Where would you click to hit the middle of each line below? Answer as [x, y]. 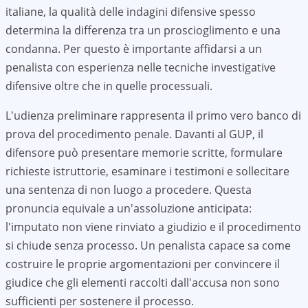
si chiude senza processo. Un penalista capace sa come [148, 245]
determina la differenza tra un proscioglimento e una [143, 30]
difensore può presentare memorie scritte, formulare [144, 153]
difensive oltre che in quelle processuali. [109, 86]
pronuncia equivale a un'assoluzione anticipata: [129, 208]
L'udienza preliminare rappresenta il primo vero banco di [153, 115]
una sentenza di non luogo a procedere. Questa [129, 190]
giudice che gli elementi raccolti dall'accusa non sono [143, 283]
